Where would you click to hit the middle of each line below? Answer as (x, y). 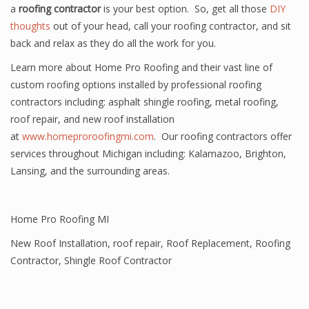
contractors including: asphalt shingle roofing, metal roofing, (144, 102)
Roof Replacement (208, 243)
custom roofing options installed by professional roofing (136, 84)
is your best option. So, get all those (184, 9)
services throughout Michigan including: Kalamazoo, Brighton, (148, 153)
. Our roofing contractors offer (223, 136)
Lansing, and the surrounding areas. (90, 171)
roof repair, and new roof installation (92, 119)
